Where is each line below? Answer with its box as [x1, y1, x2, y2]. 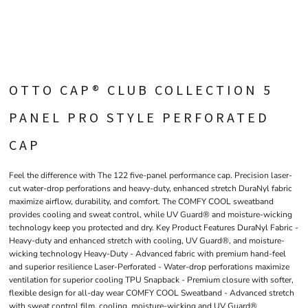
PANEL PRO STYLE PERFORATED [9, 109, 269, 126]
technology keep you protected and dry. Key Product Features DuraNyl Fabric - [9, 222, 298, 233]
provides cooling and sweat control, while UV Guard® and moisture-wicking [9, 209, 292, 220]
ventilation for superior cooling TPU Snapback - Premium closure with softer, [9, 274, 294, 285]
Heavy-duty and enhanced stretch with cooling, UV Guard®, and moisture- [9, 235, 285, 246]
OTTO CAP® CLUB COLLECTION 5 [9, 81, 273, 98]
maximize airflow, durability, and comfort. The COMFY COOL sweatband [9, 196, 274, 207]
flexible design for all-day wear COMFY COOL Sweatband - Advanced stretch [9, 287, 294, 298]
